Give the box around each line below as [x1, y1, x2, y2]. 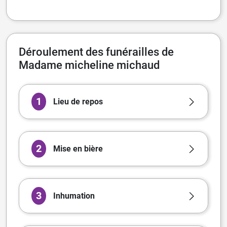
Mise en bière [53, 143, 103, 154]
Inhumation [53, 191, 95, 201]
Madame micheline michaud [19, 59, 160, 72]
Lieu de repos [53, 96, 103, 106]
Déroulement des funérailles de [19, 46, 174, 59]
